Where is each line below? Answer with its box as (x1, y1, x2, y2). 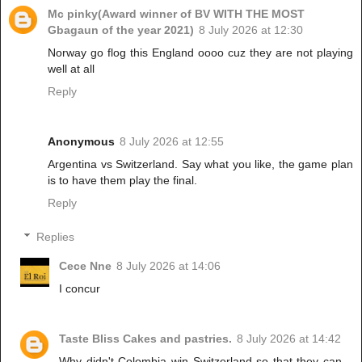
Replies (36, 229, 75, 243)
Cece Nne (59, 259, 112, 272)
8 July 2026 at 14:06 (116, 259, 221, 272)
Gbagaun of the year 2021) (48, 23, 194, 37)
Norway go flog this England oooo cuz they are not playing (48, 46, 353, 60)
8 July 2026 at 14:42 (237, 331, 342, 345)
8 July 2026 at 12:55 (120, 135, 224, 149)
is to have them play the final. (48, 174, 197, 187)
